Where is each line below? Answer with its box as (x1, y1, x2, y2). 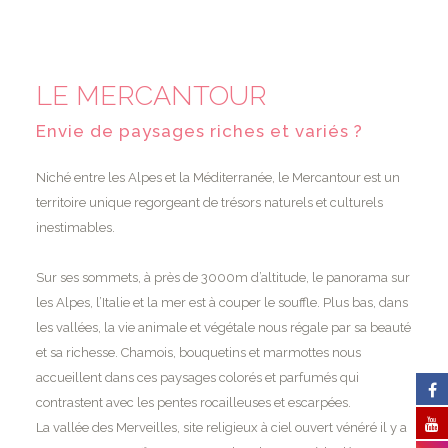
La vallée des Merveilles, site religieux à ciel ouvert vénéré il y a (35, 419, 407, 435)
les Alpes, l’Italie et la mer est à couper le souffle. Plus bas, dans (35, 294, 408, 310)
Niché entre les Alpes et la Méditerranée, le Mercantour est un (35, 169, 400, 185)
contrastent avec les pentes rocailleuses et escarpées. (35, 394, 351, 410)
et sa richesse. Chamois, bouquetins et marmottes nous (35, 344, 361, 360)
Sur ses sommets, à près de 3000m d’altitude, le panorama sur (35, 269, 410, 285)
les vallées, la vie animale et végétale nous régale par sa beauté (35, 319, 411, 335)
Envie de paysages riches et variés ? (35, 120, 363, 141)
